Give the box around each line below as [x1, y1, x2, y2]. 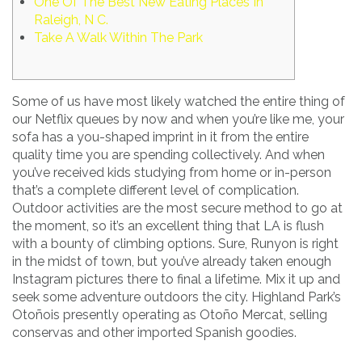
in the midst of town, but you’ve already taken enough [12, 253, 331, 269]
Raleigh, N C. [34, 11, 108, 27]
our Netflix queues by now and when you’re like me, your [12, 111, 344, 127]
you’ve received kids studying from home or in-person [12, 164, 331, 180]
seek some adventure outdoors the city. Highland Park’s [12, 288, 341, 305]
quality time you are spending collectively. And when [12, 146, 325, 162]
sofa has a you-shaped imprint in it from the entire [12, 128, 309, 145]
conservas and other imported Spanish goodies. [12, 324, 297, 340]
